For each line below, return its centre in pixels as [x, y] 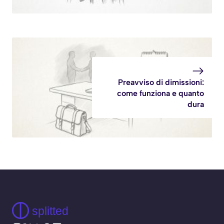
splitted [50, 211]
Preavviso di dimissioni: [161, 82]
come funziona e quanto [160, 93]
